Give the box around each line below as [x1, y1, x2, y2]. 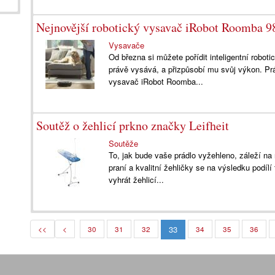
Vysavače [109, 39, 145, 51]
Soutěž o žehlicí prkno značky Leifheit [36, 117, 229, 134]
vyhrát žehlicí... [109, 174, 165, 185]
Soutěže [109, 137, 139, 149]
